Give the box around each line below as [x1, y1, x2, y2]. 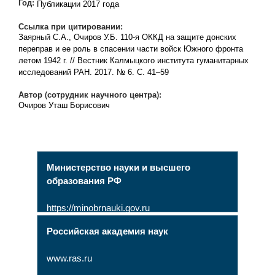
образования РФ [46, 176, 122, 187]
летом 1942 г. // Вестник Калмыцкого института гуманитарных [18, 56, 249, 66]
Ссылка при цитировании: [18, 21, 125, 33]
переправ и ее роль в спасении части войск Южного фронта [18, 44, 243, 54]
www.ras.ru [46, 253, 92, 264]
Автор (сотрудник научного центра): [18, 89, 164, 101]
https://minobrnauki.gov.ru [46, 203, 150, 214]
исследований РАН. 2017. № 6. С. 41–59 [18, 68, 169, 77]
